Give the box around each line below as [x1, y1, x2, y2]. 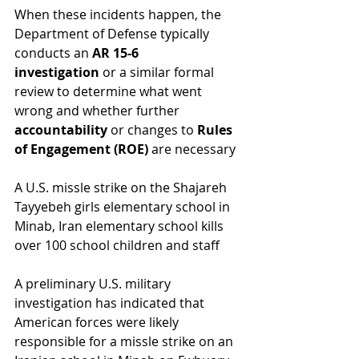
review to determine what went [14, 82, 205, 100]
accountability [14, 120, 107, 139]
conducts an [14, 43, 92, 62]
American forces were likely [14, 313, 182, 331]
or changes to [107, 120, 197, 139]
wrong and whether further [14, 101, 183, 119]
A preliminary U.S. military [14, 274, 174, 292]
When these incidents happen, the [14, 5, 224, 23]
